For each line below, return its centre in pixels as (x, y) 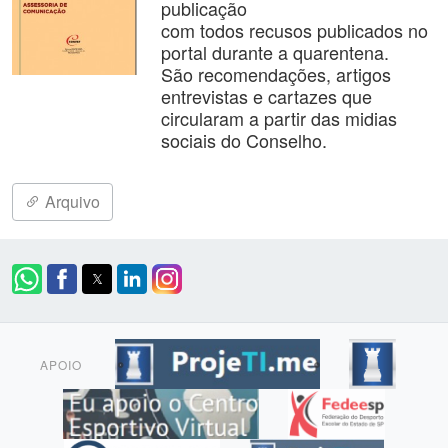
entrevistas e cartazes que (267, 96)
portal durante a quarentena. (278, 52)
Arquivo (70, 201)
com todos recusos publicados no (295, 30)
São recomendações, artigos (276, 74)
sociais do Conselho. (244, 140)
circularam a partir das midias (279, 118)
